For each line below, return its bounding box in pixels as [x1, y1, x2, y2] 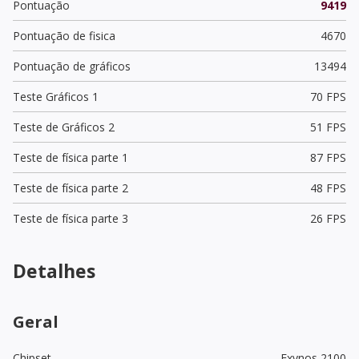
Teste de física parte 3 [13, 210, 128, 226]
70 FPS [309, 88, 346, 104]
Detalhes [13, 257, 95, 284]
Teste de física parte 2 [13, 179, 128, 196]
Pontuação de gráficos [13, 58, 131, 74]
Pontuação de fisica [13, 27, 115, 43]
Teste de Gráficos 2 [13, 119, 115, 135]
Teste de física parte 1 [13, 149, 128, 165]
